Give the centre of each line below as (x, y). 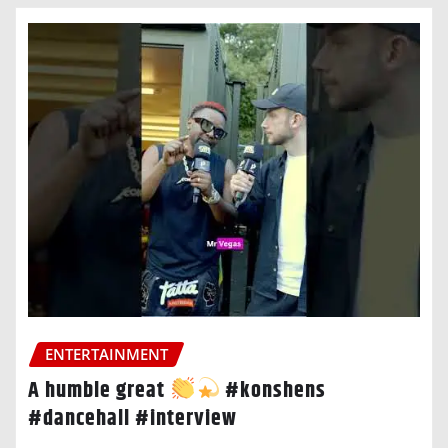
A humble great (99, 390)
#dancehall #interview (132, 418)
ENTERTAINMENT (106, 353)
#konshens (273, 390)
